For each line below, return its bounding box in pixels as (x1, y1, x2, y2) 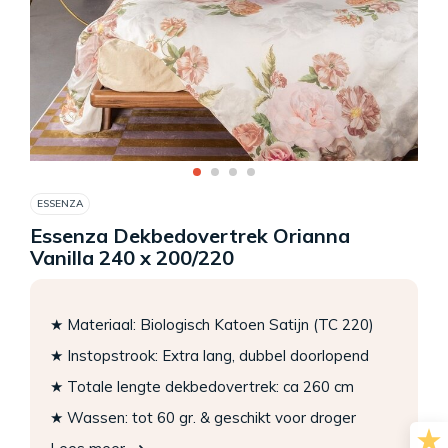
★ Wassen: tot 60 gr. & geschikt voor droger (50, 408, 356, 428)
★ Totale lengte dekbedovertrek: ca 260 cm (50, 377, 354, 397)
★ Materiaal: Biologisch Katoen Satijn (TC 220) (50, 315, 374, 335)
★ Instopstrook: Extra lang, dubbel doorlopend (50, 346, 369, 366)
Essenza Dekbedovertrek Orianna (30, 222, 350, 248)
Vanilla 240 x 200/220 (30, 244, 234, 270)
